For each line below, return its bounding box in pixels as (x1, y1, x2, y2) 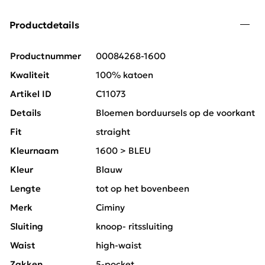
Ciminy (96, 202, 125, 214)
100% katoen (96, 69, 153, 81)
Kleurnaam (10, 145, 59, 157)
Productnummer (10, 50, 81, 62)
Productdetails (9, 19, 79, 31)
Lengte (10, 183, 41, 195)
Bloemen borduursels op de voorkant (96, 107, 255, 119)
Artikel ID (10, 88, 51, 100)
